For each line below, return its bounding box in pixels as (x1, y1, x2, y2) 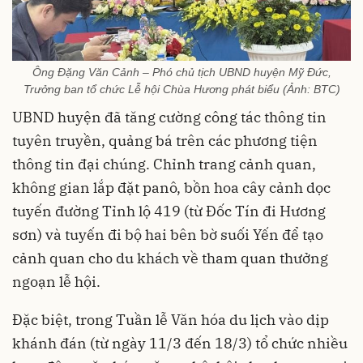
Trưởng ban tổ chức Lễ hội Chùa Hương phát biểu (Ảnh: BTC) (23, 82, 340, 96)
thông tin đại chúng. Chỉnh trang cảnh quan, (12, 154, 316, 173)
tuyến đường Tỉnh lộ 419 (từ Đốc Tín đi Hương (12, 201, 326, 220)
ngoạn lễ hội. (12, 271, 100, 291)
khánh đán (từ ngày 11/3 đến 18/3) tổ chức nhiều (12, 333, 348, 352)
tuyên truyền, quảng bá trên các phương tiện (12, 130, 318, 150)
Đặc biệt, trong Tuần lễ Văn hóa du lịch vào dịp (12, 310, 329, 329)
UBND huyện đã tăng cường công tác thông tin (12, 107, 327, 126)
